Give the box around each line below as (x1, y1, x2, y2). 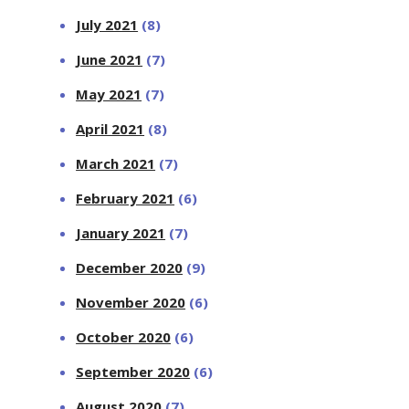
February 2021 (76, 188, 175, 207)
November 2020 (76, 292, 186, 311)
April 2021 (76, 119, 145, 138)
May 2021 (76, 84, 142, 103)
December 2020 (76, 257, 184, 277)
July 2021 (76, 15, 139, 34)
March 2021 (76, 153, 156, 173)
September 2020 (76, 362, 191, 381)
